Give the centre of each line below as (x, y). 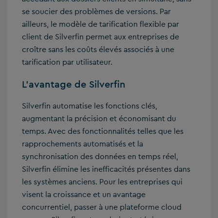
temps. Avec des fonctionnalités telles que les (103, 131)
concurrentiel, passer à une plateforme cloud (102, 207)
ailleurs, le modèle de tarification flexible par (100, 24)
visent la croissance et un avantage (84, 195)
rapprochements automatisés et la (82, 144)
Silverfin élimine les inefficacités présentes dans (106, 169)
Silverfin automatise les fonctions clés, (90, 106)
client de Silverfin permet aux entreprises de (100, 37)
